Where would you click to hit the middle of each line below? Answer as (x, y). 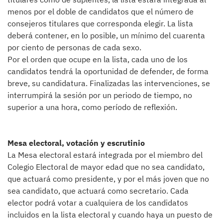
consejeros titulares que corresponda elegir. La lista (100, 23)
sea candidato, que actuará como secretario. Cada (98, 191)
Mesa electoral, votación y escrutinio (76, 143)
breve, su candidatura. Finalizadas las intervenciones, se (109, 83)
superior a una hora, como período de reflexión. (92, 107)
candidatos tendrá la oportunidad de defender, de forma (108, 71)
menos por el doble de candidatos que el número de (101, 11)
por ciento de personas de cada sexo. (74, 47)
